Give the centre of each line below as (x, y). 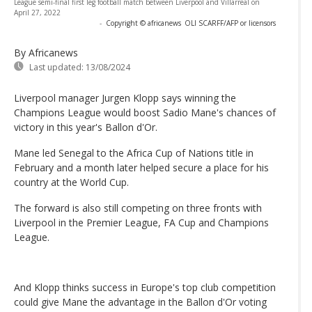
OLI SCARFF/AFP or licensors (230, 23)
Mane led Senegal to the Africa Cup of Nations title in (134, 153)
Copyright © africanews (143, 23)
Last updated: (56, 68)
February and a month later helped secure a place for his (141, 168)
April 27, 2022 (37, 13)
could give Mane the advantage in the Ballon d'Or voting (140, 302)
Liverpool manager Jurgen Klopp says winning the (125, 98)
